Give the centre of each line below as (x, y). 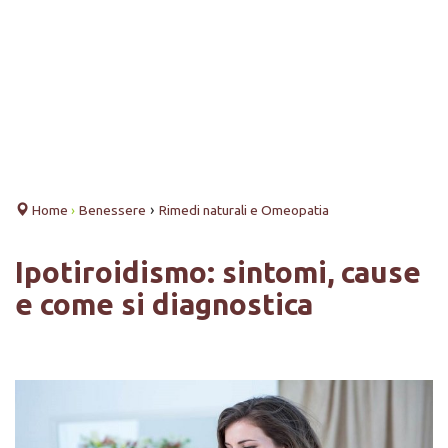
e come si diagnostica (164, 304)
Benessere (112, 210)
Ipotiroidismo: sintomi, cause (218, 272)
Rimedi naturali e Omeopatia (244, 210)
